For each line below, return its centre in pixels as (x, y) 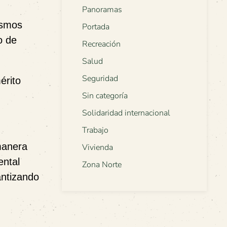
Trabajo (95, 130)
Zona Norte (102, 165)
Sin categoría (105, 96)
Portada (96, 27)
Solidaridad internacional (126, 113)
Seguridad (100, 79)
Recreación (101, 44)
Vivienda (98, 148)
